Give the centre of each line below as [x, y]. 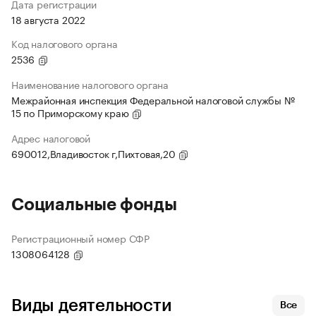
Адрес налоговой [51, 138]
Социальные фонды [94, 205]
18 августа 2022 [48, 19]
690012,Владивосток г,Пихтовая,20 [95, 153]
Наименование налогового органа [90, 84]
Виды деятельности [92, 306]
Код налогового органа [65, 43]
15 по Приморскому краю [72, 113]
